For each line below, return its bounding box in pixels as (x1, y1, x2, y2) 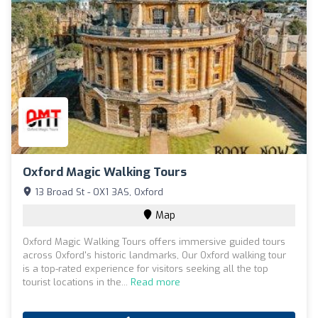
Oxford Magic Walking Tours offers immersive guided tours (23, 235, 285, 248)
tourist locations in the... (23, 275, 131, 288)
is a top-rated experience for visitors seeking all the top (23, 262, 268, 275)
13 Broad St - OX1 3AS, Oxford (32, 185, 163, 198)
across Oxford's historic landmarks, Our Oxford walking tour (23, 248, 286, 261)
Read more (131, 275, 180, 288)
